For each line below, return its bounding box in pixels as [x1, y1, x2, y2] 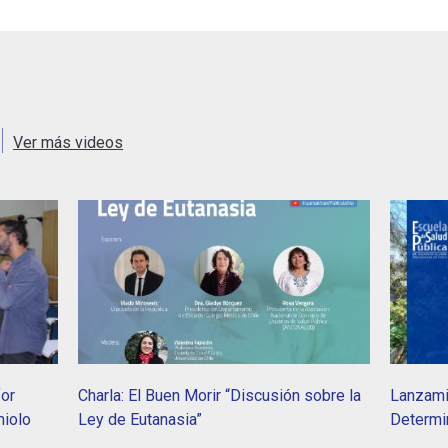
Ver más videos [13, 133, 124, 153]
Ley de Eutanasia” [78, 410, 203, 430]
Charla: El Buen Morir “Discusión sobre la [78, 386, 362, 406]
